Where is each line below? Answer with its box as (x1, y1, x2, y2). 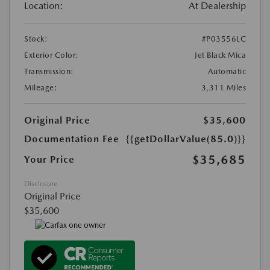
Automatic (207, 67, 246, 77)
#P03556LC (201, 34, 246, 44)
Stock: (24, 34, 48, 44)
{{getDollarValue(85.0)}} (126, 133, 246, 145)
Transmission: (24, 67, 74, 77)
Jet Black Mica (195, 51, 246, 60)
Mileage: (24, 83, 57, 93)
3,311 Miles (201, 83, 246, 93)
